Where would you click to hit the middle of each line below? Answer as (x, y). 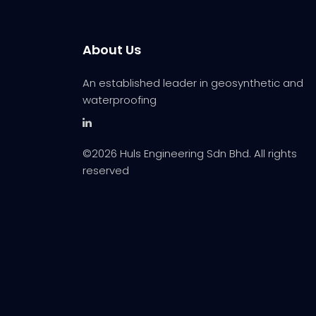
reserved (106, 171)
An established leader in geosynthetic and (193, 83)
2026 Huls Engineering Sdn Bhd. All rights (194, 154)
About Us (112, 50)
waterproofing (120, 100)
